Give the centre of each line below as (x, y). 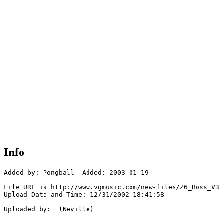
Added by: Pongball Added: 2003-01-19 (76, 173)
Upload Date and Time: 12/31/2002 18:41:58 (84, 195)
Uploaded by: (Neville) (49, 209)
